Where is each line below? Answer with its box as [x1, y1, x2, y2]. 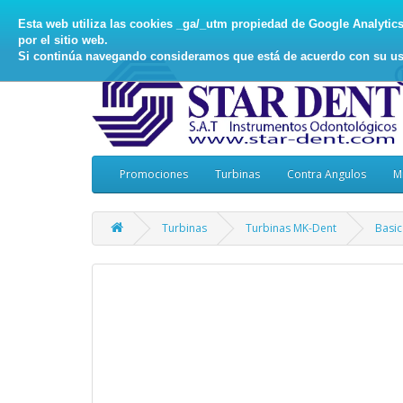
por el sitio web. [18, 32, 108, 47]
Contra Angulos [287, 166, 366, 183]
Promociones [120, 166, 188, 183]
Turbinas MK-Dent [246, 220, 336, 237]
